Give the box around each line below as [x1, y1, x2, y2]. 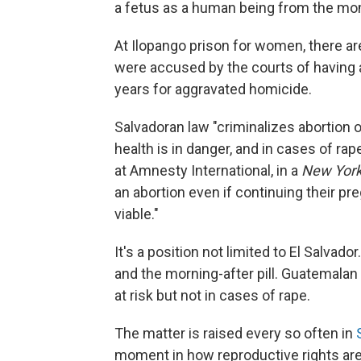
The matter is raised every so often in [114, 324, 356, 342]
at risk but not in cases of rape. [114, 286, 310, 304]
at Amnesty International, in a [114, 161, 301, 179]
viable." [114, 205, 159, 222]
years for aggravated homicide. [114, 80, 312, 98]
